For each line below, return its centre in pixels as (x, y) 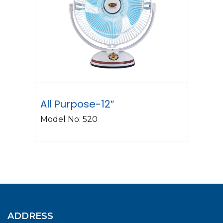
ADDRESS (30, 216)
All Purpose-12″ (77, 104)
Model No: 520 (69, 119)
